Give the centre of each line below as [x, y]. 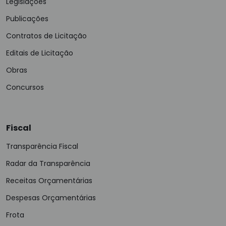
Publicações [27, 19]
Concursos [25, 87]
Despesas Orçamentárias [51, 198]
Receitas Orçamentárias [49, 181]
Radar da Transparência [48, 163]
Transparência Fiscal [42, 146]
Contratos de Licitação [46, 36]
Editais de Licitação [40, 53]
